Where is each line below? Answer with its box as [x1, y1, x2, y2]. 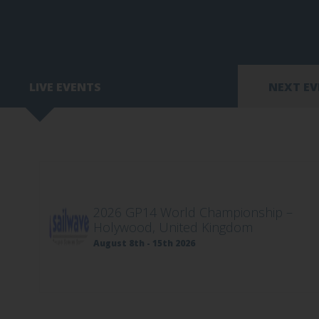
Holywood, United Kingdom [93, 219, 253, 236]
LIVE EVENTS [29, 79, 101, 95]
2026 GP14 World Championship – [93, 204, 293, 221]
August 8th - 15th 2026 [93, 237, 196, 249]
